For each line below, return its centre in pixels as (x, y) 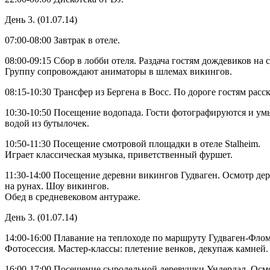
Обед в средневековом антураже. (73, 197)
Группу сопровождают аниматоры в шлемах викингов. (118, 72)
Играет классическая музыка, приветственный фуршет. (119, 155)
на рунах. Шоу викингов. (57, 186)
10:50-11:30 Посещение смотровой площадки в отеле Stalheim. (133, 144)
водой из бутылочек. (47, 124)
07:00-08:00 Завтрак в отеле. (62, 40)
